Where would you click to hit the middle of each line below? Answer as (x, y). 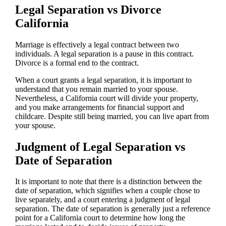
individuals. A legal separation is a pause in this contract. (104, 53)
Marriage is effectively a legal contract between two (97, 44)
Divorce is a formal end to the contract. (77, 63)
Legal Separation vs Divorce (88, 9)
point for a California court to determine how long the (100, 218)
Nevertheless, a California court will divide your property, (106, 98)
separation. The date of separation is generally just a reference (112, 209)
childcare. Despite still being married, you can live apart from (112, 116)
